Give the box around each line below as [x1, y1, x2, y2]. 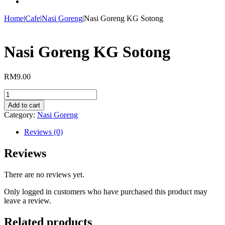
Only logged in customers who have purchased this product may [4, 187, 207, 196]
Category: [4, 110, 37, 119]
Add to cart [8, 101, 40, 109]
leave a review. [4, 196, 51, 205]
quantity [4, 125, 29, 134]
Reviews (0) [24, 127, 63, 136]
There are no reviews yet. [4, 170, 84, 179]
